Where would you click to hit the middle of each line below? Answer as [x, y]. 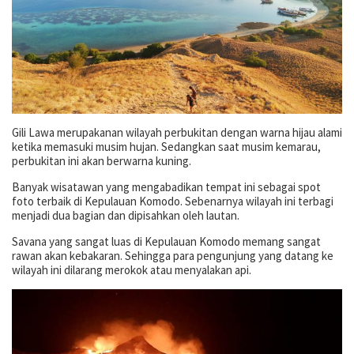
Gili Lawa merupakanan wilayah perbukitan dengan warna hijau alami [177, 132]
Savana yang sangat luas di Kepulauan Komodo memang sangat [166, 241]
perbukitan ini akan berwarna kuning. [102, 160]
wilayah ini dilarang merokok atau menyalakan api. [132, 269]
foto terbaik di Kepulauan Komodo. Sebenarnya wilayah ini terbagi [173, 201]
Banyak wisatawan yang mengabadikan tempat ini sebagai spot [166, 186]
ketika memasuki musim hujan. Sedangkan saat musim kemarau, [166, 146]
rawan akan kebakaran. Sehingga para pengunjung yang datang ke [173, 255]
